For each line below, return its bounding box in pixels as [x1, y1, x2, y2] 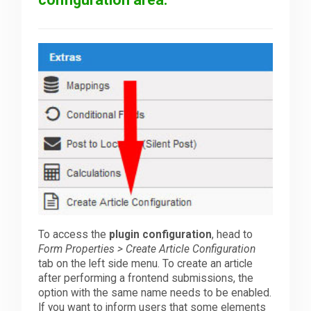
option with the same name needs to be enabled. [38, 286, 272, 299]
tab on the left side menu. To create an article [38, 257, 253, 270]
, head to [212, 228, 253, 241]
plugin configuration [109, 228, 212, 241]
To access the [38, 228, 110, 241]
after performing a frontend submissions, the [38, 271, 254, 285]
